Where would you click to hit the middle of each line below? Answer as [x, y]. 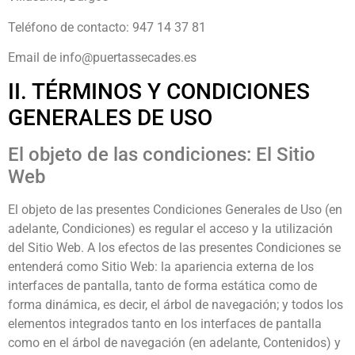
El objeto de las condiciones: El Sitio [162, 155]
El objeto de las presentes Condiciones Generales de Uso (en [175, 210]
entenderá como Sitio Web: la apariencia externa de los [161, 267]
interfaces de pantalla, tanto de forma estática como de [162, 286]
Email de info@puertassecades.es [102, 57]
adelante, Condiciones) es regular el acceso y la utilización [170, 229]
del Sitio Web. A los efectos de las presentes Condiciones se [174, 248]
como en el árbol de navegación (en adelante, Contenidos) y [174, 343]
